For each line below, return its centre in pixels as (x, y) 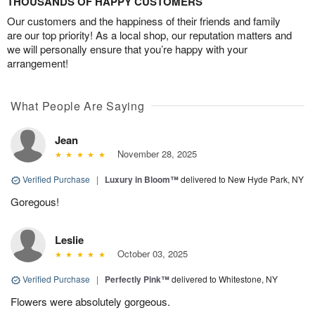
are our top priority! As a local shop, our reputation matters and (149, 35)
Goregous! (35, 202)
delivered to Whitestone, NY (225, 279)
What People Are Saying (78, 106)
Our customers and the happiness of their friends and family (144, 21)
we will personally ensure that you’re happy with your (127, 49)
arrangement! (38, 63)
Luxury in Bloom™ (142, 180)
